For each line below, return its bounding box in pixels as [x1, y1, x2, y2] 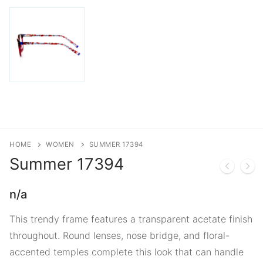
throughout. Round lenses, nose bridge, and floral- [9, 229, 230, 241]
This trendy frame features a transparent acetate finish [9, 213, 252, 225]
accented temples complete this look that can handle [9, 245, 244, 258]
